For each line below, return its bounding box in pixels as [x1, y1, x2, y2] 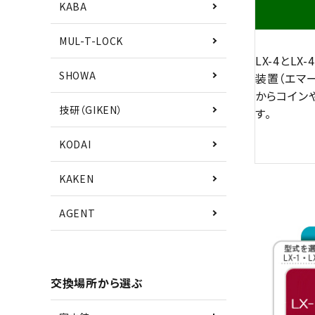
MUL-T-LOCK [59, 33, 123, 48]
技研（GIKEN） [59, 102, 123, 117]
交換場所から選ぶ [51, 274, 143, 291]
